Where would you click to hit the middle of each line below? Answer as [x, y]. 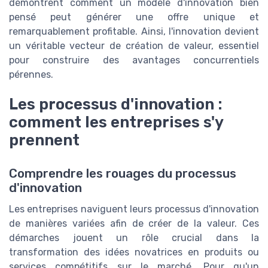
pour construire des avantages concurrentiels [134, 60]
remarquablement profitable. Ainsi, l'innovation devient [134, 31]
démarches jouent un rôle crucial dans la [134, 237]
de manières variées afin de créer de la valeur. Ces [134, 223]
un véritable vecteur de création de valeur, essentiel [134, 45]
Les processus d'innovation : [116, 104]
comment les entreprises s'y [116, 122]
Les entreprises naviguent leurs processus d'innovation [134, 209]
